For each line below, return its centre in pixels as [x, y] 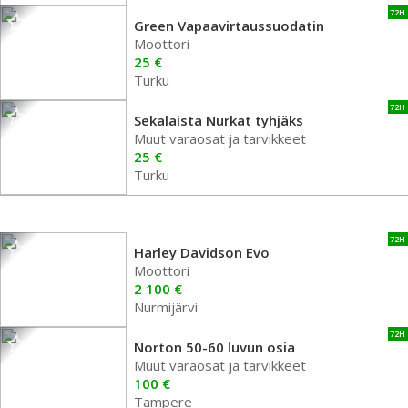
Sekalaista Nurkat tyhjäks [219, 120]
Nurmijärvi [166, 307]
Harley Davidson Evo [202, 252]
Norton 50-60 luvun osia [214, 347]
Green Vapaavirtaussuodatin [229, 25]
